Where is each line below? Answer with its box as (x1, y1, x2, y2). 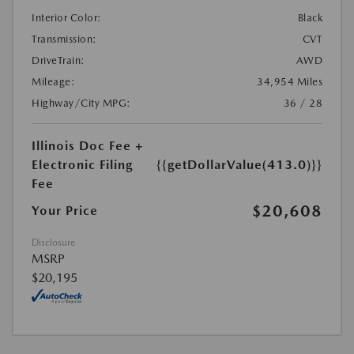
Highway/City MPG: (32, 97, 131, 110)
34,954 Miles (257, 76, 322, 88)
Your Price (32, 203, 98, 219)
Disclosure (32, 237, 75, 249)
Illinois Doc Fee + (32, 138, 144, 154)
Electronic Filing (32, 157, 133, 173)
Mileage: (32, 76, 75, 88)
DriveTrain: (32, 55, 85, 67)
